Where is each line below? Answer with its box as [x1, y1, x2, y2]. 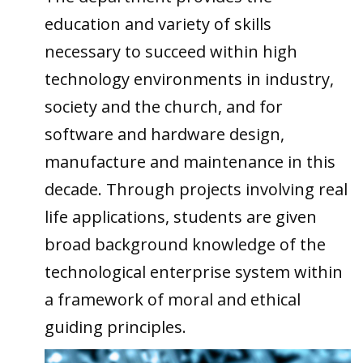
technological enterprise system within [45, 261, 343, 283]
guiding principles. [45, 316, 190, 338]
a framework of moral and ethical [45, 288, 301, 310]
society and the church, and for [45, 96, 283, 117]
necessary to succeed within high [45, 41, 297, 62]
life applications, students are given [45, 206, 317, 228]
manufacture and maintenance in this [45, 151, 335, 173]
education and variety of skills [45, 13, 271, 35]
